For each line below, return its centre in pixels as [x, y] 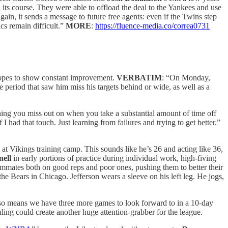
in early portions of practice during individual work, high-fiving [114, 158]
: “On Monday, [186, 77]
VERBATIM [139, 77]
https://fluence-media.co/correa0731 [152, 25]
